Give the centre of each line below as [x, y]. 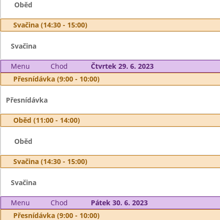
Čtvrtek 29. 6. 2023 [122, 66]
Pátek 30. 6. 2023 [119, 203]
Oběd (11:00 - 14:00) [47, 120]
